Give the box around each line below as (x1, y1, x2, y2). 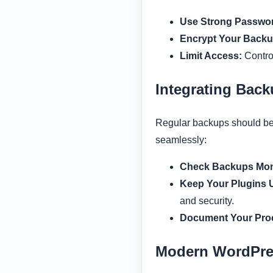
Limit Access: (180, 51, 242, 62)
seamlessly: (155, 135, 207, 146)
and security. (180, 196, 234, 207)
